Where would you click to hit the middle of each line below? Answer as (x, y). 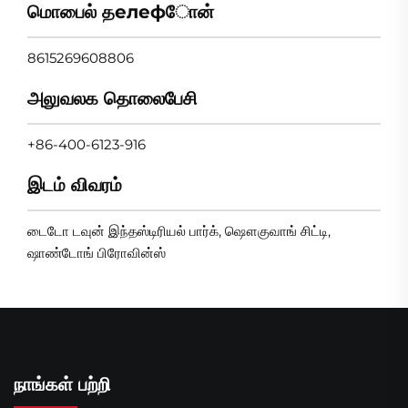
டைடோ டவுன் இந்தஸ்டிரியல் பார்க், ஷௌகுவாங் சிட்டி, (179, 230)
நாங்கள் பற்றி (62, 384)
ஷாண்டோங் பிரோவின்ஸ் (97, 252)
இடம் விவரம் (75, 184)
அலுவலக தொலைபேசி (112, 98)
